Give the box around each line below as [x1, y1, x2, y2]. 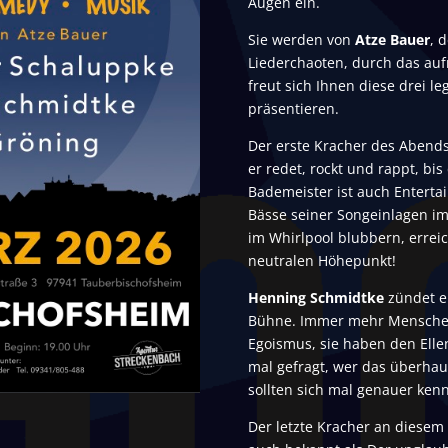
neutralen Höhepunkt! [247, 251, 396, 271]
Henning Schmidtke [247, 288, 388, 308]
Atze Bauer [354, 30, 430, 50]
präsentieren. [247, 99, 339, 119]
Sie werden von [247, 30, 355, 50]
